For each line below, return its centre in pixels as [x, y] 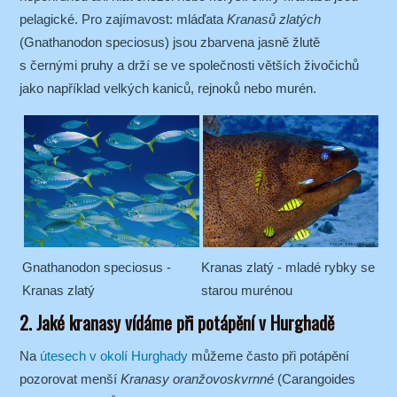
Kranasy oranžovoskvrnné [197, 379]
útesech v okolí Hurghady [114, 356]
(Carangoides [315, 379]
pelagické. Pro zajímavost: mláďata [123, 19]
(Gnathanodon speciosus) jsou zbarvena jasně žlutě [170, 43]
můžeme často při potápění [269, 356]
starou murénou [247, 290]
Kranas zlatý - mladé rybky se [288, 267]
